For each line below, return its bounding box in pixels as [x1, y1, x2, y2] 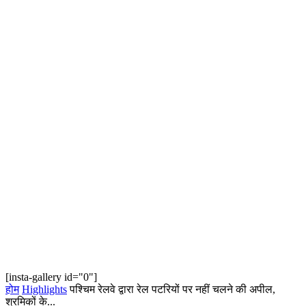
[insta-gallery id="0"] [5, 271, 97, 283]
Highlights [22, 283, 67, 295]
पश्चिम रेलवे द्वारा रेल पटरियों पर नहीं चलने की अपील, [70, 283, 275, 295]
